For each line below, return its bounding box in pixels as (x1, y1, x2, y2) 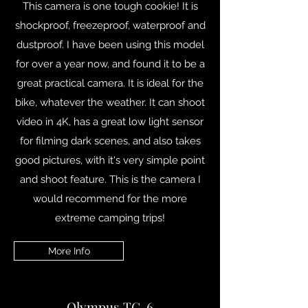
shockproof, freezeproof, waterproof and (14, 19, 206, 32)
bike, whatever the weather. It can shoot (15, 96, 205, 109)
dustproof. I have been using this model (16, 38, 204, 51)
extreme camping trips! (55, 212, 165, 224)
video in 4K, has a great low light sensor (16, 115, 203, 128)
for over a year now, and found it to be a (15, 58, 205, 70)
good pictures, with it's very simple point (15, 154, 205, 166)
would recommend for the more (33, 192, 187, 205)
